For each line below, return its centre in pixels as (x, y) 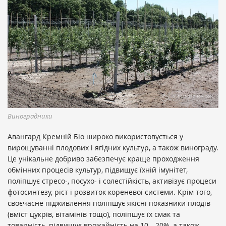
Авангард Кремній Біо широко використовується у (95, 136)
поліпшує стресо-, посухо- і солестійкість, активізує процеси (112, 181)
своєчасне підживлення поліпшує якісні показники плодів (109, 203)
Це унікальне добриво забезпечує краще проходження (103, 158)
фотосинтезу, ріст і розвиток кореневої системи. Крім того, (110, 192)
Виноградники (30, 116)
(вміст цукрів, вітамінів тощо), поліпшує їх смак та (94, 214)
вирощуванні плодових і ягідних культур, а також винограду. (113, 147)
